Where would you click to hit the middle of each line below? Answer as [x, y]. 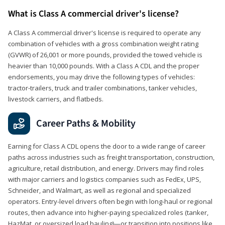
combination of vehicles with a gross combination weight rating [103, 43]
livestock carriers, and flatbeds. [56, 99]
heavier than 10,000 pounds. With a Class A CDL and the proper [104, 66]
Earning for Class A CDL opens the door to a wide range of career [107, 146]
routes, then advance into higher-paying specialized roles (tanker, [108, 212]
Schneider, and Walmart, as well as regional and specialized [99, 190]
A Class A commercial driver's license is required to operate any [104, 32]
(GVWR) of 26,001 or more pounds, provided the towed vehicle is [105, 54]
